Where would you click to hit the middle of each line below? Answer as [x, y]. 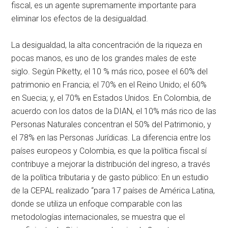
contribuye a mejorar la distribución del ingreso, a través [111, 164]
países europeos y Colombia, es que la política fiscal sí [109, 151]
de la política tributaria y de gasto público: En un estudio [110, 177]
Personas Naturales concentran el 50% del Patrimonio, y [111, 124]
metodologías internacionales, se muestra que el [98, 217]
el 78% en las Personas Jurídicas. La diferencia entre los [111, 137]
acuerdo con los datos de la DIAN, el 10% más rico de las [114, 111]
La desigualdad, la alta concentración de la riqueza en [107, 45]
